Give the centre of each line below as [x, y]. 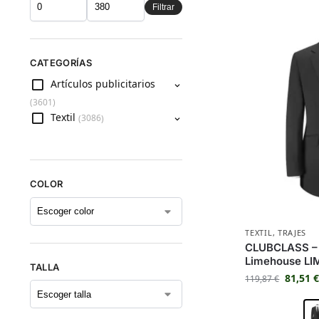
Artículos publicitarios [103, 84]
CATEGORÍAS [61, 62]
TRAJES [292, 232]
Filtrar [164, 7]
